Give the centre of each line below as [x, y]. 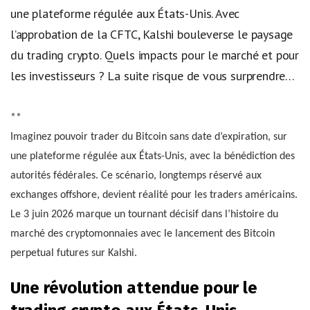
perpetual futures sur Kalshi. [74, 254]
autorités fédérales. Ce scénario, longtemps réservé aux [136, 176]
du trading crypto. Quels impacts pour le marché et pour [155, 55]
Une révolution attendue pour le [134, 288]
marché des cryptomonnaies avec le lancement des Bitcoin [143, 234]
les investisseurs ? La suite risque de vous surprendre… [153, 75]
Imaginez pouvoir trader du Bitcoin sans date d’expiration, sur [149, 137]
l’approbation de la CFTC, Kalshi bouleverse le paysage [152, 34]
